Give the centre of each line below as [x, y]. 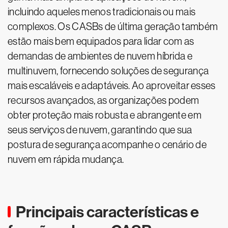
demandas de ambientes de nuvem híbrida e [100, 56]
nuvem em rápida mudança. [66, 159]
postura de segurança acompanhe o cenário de [107, 145]
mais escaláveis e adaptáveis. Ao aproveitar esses [112, 85]
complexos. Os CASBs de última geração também [113, 26]
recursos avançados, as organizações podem [104, 100]
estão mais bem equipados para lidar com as [101, 41]
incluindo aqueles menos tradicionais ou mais [102, 12]
